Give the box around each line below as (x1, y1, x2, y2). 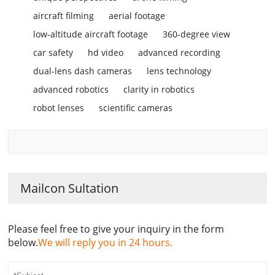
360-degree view (163, 28, 231, 40)
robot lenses (33, 102, 85, 114)
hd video (88, 47, 124, 58)
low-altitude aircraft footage (33, 28, 149, 40)
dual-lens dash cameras (33, 65, 133, 77)
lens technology (147, 65, 212, 77)
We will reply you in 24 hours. (38, 236, 173, 249)
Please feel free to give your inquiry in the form (8, 222, 225, 236)
